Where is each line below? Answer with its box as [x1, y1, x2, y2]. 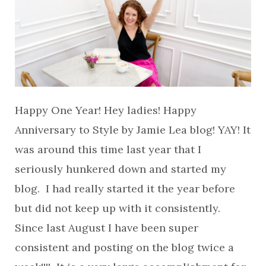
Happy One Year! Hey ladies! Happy [15, 103, 197, 117]
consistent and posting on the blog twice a [15, 240, 234, 254]
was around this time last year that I [15, 142, 201, 156]
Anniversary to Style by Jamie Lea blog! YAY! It [15, 123, 251, 137]
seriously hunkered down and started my [15, 162, 226, 176]
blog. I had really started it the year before [15, 182, 235, 195]
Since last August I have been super [15, 221, 198, 235]
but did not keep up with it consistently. [15, 201, 223, 215]
